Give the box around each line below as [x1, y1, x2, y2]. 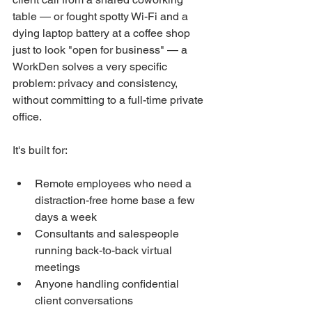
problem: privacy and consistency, [13, 76, 180, 90]
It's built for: [13, 143, 68, 157]
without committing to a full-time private [13, 93, 206, 107]
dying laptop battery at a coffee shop [13, 26, 193, 40]
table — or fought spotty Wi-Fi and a [13, 9, 191, 23]
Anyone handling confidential [35, 276, 182, 290]
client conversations [35, 293, 133, 307]
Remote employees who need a [35, 176, 194, 190]
